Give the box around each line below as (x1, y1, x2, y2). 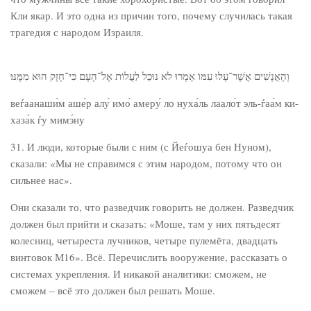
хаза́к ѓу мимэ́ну (10, 112, 85, 126)
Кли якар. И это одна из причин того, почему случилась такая (10, 8, 292, 22)
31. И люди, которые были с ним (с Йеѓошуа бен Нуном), (10, 140, 271, 153)
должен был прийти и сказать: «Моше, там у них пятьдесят (10, 217, 280, 230)
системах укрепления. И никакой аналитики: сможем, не (10, 267, 267, 280)
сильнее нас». (10, 173, 72, 187)
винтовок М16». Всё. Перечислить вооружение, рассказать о (10, 250, 287, 264)
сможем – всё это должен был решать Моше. (10, 283, 215, 297)
